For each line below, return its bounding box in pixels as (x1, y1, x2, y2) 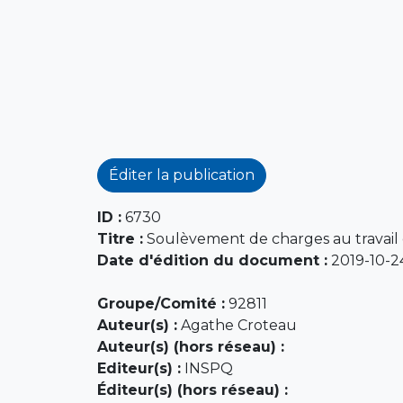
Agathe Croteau (176, 316, 297, 334)
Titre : (96, 229, 143, 247)
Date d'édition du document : (96, 251, 327, 269)
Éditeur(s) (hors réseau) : (96, 381, 288, 399)
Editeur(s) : (96, 359, 181, 377)
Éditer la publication (108, 166, 255, 184)
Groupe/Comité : (96, 294, 225, 312)
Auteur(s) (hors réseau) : (96, 337, 284, 355)
